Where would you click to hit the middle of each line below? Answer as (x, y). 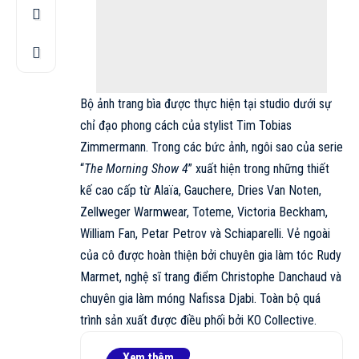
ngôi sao (272, 147)
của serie (318, 147)
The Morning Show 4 (136, 168)
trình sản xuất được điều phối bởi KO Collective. (198, 320)
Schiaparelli (253, 233)
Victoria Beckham (281, 212)
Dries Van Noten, (279, 190)
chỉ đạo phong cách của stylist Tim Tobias (186, 125)
